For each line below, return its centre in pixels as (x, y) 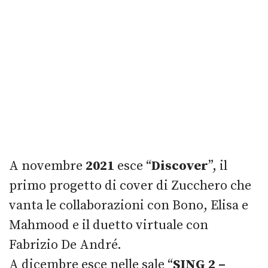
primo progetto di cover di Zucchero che (130, 185)
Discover (180, 166)
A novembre (46, 166)
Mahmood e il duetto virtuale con (109, 225)
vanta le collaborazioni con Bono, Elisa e (129, 205)
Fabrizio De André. (67, 245)
